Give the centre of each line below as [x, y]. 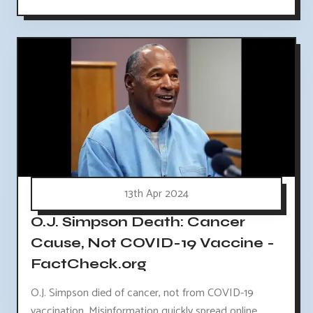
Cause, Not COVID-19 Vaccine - [153, 242]
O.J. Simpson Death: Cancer [138, 221]
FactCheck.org [89, 263]
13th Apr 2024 [156, 194]
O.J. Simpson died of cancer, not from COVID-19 [142, 293]
